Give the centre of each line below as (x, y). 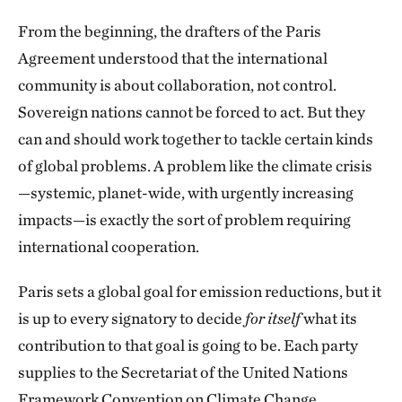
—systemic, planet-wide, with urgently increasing (186, 192)
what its (329, 318)
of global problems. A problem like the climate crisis (195, 166)
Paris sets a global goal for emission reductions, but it (200, 291)
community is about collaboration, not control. (177, 85)
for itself (273, 318)
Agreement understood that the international (173, 58)
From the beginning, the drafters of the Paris (170, 31)
